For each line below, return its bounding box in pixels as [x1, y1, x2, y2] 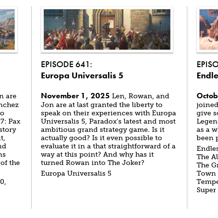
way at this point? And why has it [41, 150, 154, 159]
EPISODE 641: [41, 58, 92, 70]
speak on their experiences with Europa [41, 109, 176, 117]
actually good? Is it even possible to [41, 134, 162, 142]
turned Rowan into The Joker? [41, 159, 145, 167]
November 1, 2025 [41, 91, 110, 101]
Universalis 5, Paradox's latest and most [41, 117, 176, 126]
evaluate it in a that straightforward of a [41, 142, 176, 150]
